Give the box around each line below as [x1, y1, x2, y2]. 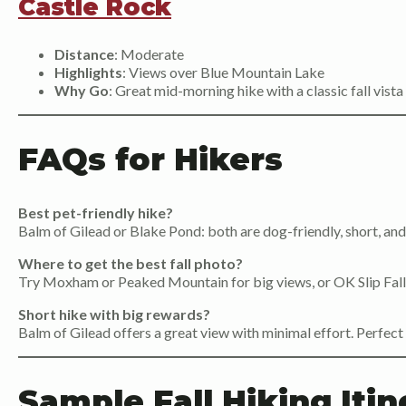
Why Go [54, 82, 109, 100]
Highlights [54, 63, 122, 82]
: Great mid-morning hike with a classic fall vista [109, 82, 403, 100]
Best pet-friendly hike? [18, 203, 173, 221]
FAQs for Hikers [18, 140, 283, 179]
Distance [54, 45, 114, 63]
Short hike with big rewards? [18, 304, 210, 323]
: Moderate [114, 45, 184, 63]
